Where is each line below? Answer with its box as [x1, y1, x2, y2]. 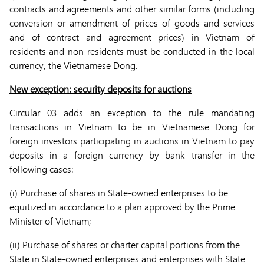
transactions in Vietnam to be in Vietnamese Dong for [9, 120, 255, 133]
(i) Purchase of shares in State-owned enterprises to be [9, 186, 228, 199]
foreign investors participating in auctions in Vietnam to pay [9, 134, 255, 147]
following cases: [9, 163, 74, 175]
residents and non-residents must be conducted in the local [9, 45, 255, 57]
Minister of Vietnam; [9, 214, 91, 227]
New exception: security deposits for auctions [9, 82, 192, 95]
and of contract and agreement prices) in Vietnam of [9, 31, 255, 43]
